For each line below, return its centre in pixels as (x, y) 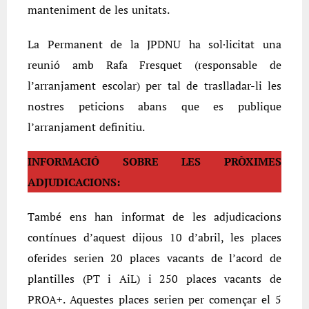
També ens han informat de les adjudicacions (154, 217)
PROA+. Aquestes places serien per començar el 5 (154, 300)
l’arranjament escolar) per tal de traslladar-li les (154, 86)
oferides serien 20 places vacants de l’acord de (154, 258)
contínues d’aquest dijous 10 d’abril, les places (154, 238)
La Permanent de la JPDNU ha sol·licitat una (154, 44)
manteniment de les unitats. (99, 10)
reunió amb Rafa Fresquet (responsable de (154, 65)
